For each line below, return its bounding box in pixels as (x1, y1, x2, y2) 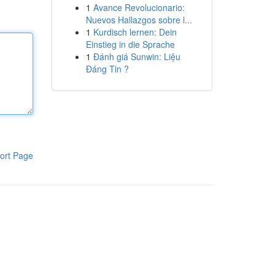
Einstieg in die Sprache (85, 38, 175, 50)
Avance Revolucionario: (93, 1, 185, 14)
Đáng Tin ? (85, 63, 129, 75)
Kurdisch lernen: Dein (93, 26, 177, 38)
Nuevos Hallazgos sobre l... (85, 14, 192, 26)
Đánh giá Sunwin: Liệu (93, 50, 180, 63)
